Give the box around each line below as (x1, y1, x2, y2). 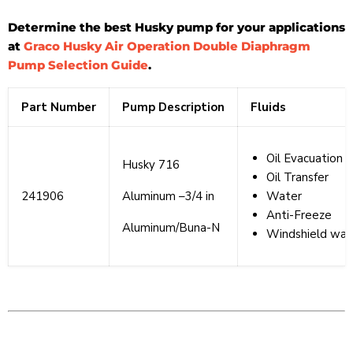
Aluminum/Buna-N (122, 220, 220, 236)
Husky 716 (122, 157, 180, 173)
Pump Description (122, 99, 225, 116)
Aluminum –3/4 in (122, 188, 214, 205)
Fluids (251, 99, 286, 116)
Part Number (21, 99, 96, 116)
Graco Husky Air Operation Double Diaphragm (24, 39, 310, 54)
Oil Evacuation (266, 150, 343, 167)
